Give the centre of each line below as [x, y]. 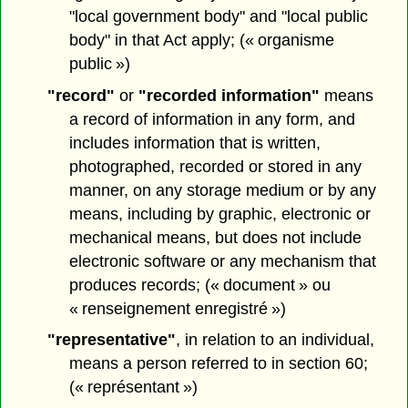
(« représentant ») [134, 388]
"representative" [111, 340]
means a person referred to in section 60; [219, 364]
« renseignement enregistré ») [178, 308]
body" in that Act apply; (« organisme [202, 40]
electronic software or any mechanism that [223, 261]
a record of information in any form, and [213, 119]
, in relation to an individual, [275, 340]
